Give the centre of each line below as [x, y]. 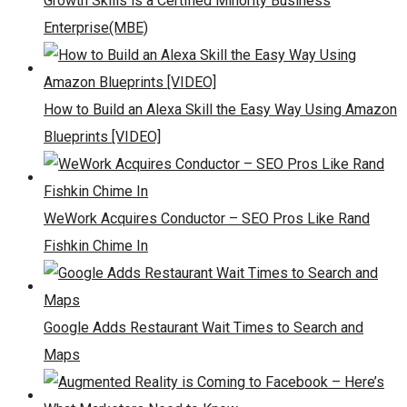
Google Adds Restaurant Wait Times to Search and [203, 328]
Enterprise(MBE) [96, 28]
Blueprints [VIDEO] [102, 137]
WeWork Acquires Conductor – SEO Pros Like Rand [207, 219]
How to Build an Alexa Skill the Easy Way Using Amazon [220, 110]
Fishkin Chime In [96, 246]
